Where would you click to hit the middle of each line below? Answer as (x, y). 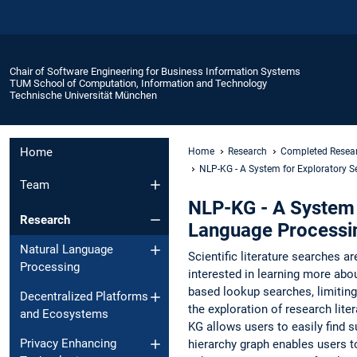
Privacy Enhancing (68, 344)
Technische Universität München (83, 95)
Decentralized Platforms (84, 297)
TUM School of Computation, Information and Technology (138, 83)
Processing (50, 267)
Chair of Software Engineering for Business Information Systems (155, 71)
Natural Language (67, 250)
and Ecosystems (64, 314)
